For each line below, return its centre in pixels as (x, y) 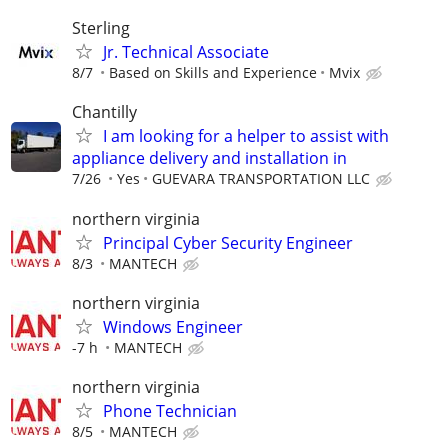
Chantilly (104, 112)
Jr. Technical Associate (186, 52)
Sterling (101, 28)
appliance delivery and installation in (209, 158)
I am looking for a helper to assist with (246, 136)
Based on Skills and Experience (213, 73)
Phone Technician (170, 410)
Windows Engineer (173, 326)
